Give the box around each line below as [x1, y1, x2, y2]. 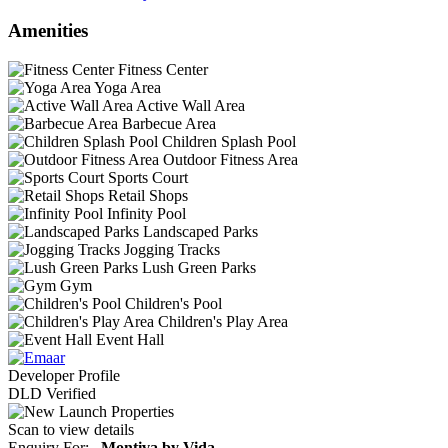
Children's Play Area [158, 312, 288, 330]
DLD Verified [8, 384, 96, 402]
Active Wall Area [136, 96, 245, 114]
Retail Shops [108, 186, 188, 204]
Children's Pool [125, 294, 222, 312]
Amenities [8, 20, 88, 42]
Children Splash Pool [162, 132, 296, 150]
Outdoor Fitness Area [163, 150, 298, 168]
